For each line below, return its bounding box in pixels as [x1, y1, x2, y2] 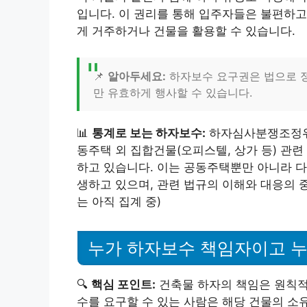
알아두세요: [108, 69, 166, 83]
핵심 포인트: [91, 277, 156, 291]
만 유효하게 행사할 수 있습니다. [93, 85, 252, 99]
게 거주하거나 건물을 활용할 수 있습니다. [77, 24, 295, 38]
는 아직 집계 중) [77, 194, 161, 208]
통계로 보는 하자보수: [92, 125, 206, 140]
